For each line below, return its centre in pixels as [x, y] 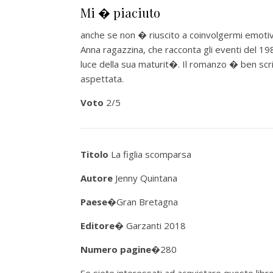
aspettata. [102, 79]
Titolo [94, 154]
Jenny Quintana [145, 178]
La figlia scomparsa [150, 154]
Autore [97, 178]
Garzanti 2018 [156, 225]
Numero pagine [116, 249]
